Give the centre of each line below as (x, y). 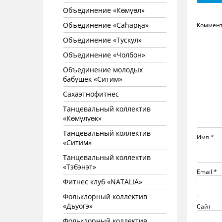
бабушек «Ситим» (93, 79)
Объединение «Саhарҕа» (106, 25)
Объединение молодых (103, 70)
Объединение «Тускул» (102, 40)
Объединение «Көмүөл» (104, 10)
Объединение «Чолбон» (104, 55)
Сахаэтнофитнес (91, 94)
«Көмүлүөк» (82, 118)
